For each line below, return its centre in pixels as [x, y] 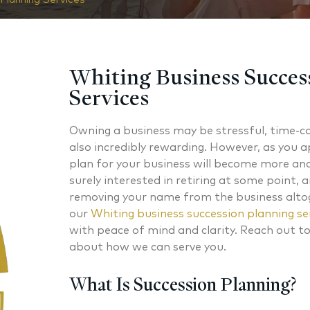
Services [109, 98]
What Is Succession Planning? [183, 284]
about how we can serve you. [147, 247]
